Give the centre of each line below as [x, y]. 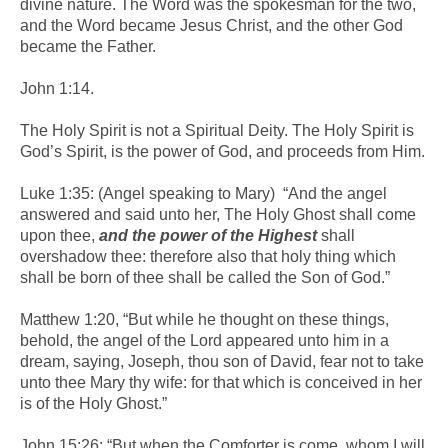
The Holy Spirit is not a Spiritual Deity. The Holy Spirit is [217, 130]
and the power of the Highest [208, 235]
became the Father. [88, 46]
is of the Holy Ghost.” [93, 403]
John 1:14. [57, 88]
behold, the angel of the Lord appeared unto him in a [204, 340]
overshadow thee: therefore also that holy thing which [208, 256]
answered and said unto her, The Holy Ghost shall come [218, 214]
